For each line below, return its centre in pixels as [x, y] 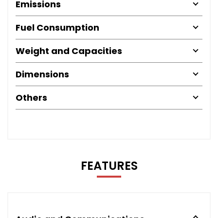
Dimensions [42, 74]
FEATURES [109, 165]
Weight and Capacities [69, 51]
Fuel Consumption [57, 27]
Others [31, 97]
